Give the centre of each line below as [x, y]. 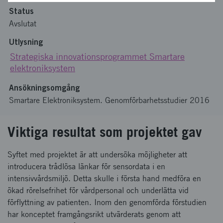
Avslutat [23, 24]
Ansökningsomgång [44, 88]
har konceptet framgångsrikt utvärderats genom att [94, 214]
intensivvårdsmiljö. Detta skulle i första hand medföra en [104, 178]
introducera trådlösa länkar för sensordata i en [86, 167]
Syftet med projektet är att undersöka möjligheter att [97, 155]
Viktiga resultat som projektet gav [105, 132]
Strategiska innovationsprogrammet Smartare [97, 56]
